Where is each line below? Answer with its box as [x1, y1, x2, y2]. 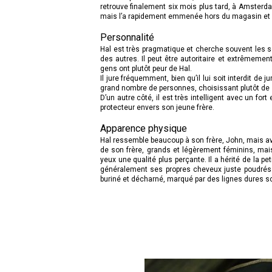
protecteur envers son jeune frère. [100, 103, 214, 112]
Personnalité [100, 32, 154, 44]
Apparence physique [100, 123, 187, 135]
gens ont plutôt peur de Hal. [100, 64, 192, 73]
